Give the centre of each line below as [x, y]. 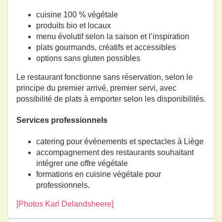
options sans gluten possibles [88, 58]
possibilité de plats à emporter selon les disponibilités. [111, 99]
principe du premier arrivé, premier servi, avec [96, 88]
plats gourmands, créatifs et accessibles [106, 47]
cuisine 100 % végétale [77, 14]
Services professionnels [62, 120]
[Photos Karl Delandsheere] [65, 204]
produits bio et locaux [74, 25]
